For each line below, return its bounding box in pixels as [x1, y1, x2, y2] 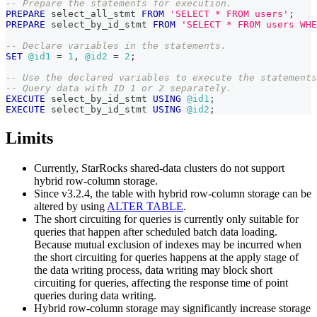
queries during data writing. [34, 289, 156, 301]
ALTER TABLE [107, 200, 183, 212]
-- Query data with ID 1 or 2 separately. [6, 83, 232, 94]
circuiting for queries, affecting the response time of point [34, 276, 288, 289]
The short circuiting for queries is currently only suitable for [34, 212, 299, 225]
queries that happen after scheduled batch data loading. [34, 225, 277, 238]
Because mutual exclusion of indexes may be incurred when [34, 238, 301, 250]
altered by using [34, 200, 107, 212]
